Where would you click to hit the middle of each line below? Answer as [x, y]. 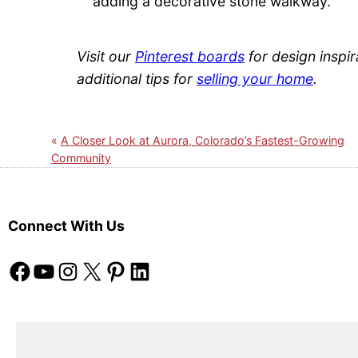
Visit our [106, 56]
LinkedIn [133, 270]
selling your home [255, 78]
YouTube [37, 270]
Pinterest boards [190, 56]
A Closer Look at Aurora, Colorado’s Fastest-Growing [203, 140]
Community [81, 157]
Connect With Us [66, 226]
